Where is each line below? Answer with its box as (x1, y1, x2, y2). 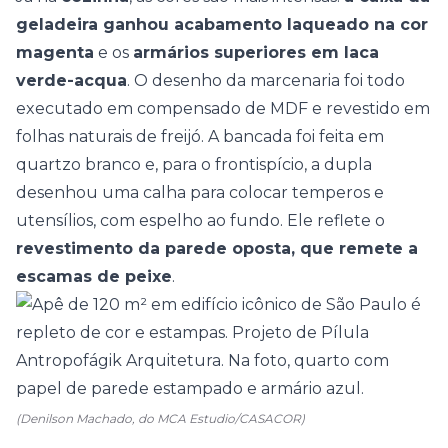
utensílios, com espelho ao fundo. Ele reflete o (16, 211, 385, 230)
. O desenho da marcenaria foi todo (127, 71, 405, 90)
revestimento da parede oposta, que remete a (16, 239, 418, 258)
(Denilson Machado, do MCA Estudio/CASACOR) (16, 411, 305, 426)
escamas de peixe (16, 267, 172, 286)
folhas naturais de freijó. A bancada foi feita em (16, 127, 384, 146)
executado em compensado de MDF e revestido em (16, 99, 430, 118)
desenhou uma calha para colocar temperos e (16, 183, 384, 202)
